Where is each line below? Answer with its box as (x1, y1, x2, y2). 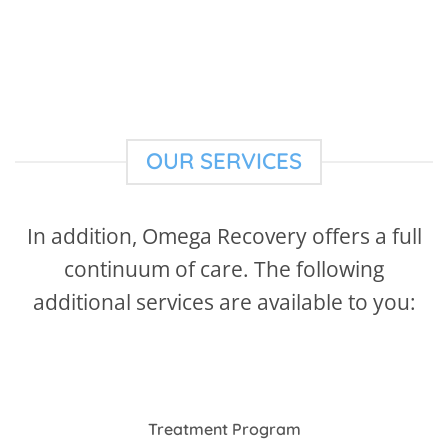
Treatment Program (147, 419, 301, 440)
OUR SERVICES (146, 147, 302, 176)
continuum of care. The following (64, 255, 384, 284)
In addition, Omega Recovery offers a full (26, 222, 422, 251)
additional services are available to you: (32, 288, 416, 317)
